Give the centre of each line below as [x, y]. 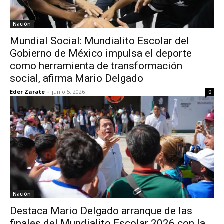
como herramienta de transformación [96, 66]
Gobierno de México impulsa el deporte [101, 53]
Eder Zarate [27, 92]
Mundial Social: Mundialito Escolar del [100, 41]
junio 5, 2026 [68, 92]
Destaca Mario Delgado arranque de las [101, 211]
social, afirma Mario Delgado [77, 78]
